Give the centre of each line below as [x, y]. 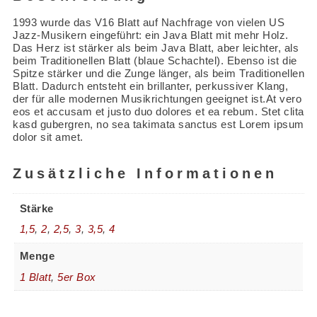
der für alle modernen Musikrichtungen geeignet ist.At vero [157, 98]
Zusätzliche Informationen [145, 173]
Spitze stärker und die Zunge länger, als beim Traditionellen [158, 73]
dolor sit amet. [48, 137]
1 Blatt [35, 277]
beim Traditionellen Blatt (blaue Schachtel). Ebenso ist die [155, 60]
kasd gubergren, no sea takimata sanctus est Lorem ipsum [158, 124]
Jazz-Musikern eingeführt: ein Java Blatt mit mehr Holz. [151, 35]
